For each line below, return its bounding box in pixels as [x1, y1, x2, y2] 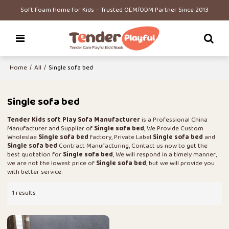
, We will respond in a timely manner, [113, 149, 217, 161]
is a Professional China [140, 114, 208, 126]
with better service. [7, 167, 63, 178]
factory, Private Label [88, 132, 153, 144]
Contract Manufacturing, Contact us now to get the [57, 141, 208, 152]
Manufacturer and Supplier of [7, 123, 95, 135]
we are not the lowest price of [7, 158, 97, 170]
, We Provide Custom [144, 123, 204, 135]
